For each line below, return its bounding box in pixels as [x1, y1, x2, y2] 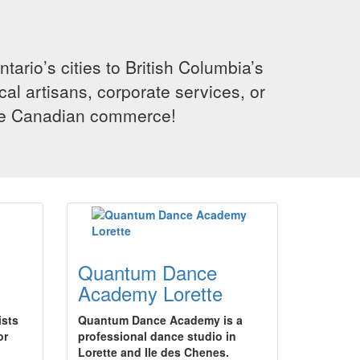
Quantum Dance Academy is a [78, 312, 243, 328]
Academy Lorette [78, 279, 223, 307]
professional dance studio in [78, 328, 236, 344]
